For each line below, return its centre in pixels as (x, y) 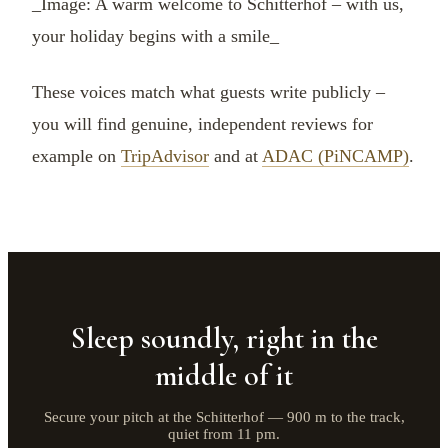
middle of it (224, 376)
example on (76, 156)
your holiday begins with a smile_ (155, 36)
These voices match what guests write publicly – (208, 92)
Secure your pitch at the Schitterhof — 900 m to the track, (224, 417)
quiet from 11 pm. (224, 434)
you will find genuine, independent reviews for (202, 124)
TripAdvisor (165, 156)
